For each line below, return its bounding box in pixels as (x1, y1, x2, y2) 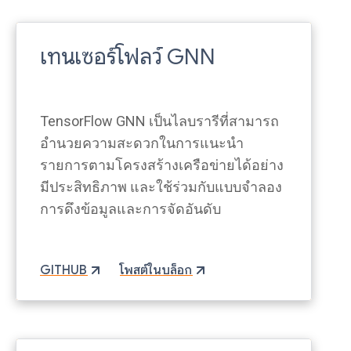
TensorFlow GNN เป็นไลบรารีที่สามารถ (40, 113, 279, 129)
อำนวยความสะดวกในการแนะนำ (40, 135, 244, 151)
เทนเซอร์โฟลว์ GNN (40, 43, 215, 71)
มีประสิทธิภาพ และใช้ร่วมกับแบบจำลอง (40, 179, 282, 195)
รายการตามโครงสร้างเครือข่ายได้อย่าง (40, 157, 284, 173)
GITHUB (40, 262, 87, 278)
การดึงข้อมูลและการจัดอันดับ (40, 201, 221, 217)
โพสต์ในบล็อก (120, 262, 192, 278)
